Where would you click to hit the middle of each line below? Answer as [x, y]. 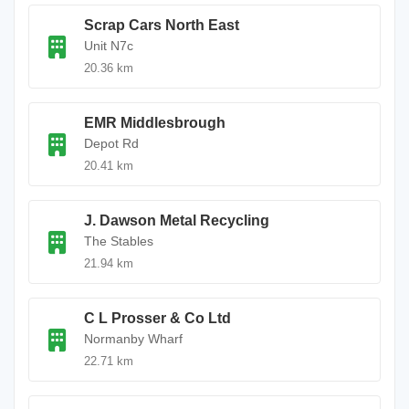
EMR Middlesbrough [155, 123]
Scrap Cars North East [162, 25]
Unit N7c [109, 46]
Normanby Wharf [133, 339]
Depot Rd [111, 143]
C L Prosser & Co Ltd [157, 318]
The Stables [119, 241]
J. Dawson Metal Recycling [177, 220]
